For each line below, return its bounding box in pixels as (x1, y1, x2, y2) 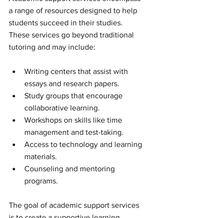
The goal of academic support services (9, 200, 141, 209)
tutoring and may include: (9, 42, 95, 51)
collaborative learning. (24, 103, 100, 112)
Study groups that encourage (24, 91, 125, 100)
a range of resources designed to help (9, 6, 139, 15)
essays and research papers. (24, 79, 119, 88)
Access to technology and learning (24, 140, 144, 148)
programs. (24, 176, 58, 185)
